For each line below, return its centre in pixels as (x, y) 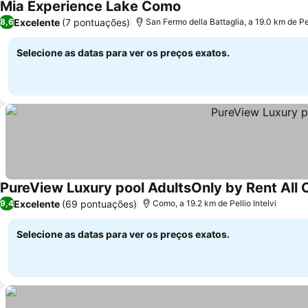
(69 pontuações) (99, 203)
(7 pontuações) (96, 22)
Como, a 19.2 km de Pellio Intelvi (214, 203)
